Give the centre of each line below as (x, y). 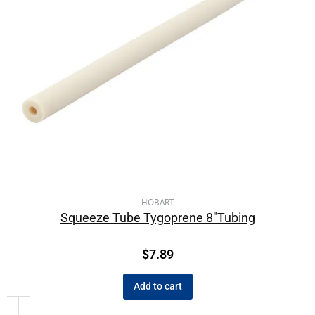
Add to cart (157, 286)
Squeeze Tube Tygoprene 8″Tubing (157, 217)
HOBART (157, 202)
